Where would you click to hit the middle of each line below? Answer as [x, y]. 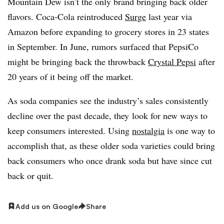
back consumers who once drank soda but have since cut [110, 160]
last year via [169, 16]
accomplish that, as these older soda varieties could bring [111, 145]
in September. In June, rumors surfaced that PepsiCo [103, 46]
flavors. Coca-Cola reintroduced [66, 16]
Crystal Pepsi [172, 61]
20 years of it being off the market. [70, 76]
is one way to [190, 130]
